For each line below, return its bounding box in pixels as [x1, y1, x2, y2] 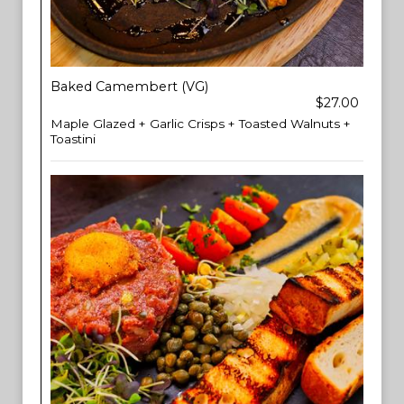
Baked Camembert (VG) [50, 78, 208, 95]
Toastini [50, 132, 96, 146]
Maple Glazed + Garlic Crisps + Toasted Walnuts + [50, 116, 351, 131]
